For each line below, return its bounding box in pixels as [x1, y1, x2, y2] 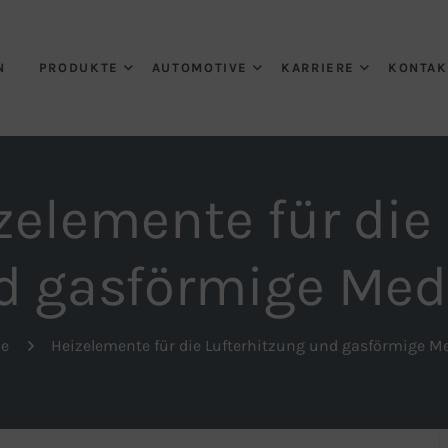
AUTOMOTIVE [151, 60, 249, 75]
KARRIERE [281, 60, 356, 75]
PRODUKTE [38, 60, 119, 75]
